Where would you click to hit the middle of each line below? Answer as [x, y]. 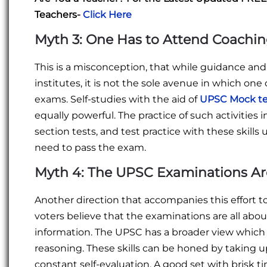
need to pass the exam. [90, 148]
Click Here [107, 14]
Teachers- [59, 14]
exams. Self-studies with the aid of [117, 99]
